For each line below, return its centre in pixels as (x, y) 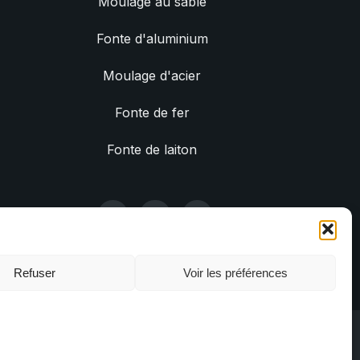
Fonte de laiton (152, 149)
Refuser (35, 272)
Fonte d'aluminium (152, 39)
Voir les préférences (235, 272)
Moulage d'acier (152, 76)
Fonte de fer (152, 112)
